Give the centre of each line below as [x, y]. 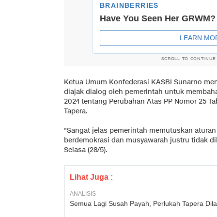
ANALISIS [83, 194]
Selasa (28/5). [86, 150]
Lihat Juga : [91, 177]
